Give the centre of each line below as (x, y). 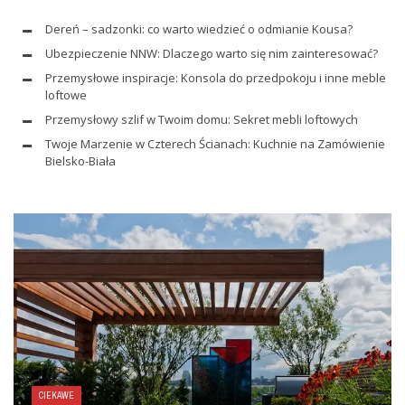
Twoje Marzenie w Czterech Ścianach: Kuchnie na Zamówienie (215, 144)
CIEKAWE (57, 396)
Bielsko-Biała (80, 161)
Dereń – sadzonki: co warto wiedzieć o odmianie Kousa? (199, 29)
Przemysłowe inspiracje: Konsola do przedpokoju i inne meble (216, 78)
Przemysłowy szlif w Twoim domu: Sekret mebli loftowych (202, 119)
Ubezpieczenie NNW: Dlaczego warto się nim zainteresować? (212, 53)
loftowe (66, 95)
